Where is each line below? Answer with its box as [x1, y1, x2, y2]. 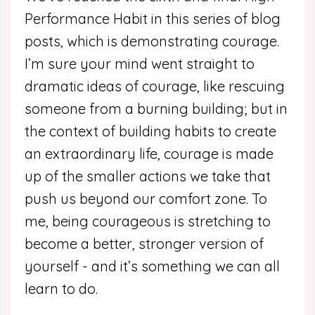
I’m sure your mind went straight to [25, 54, 255, 72]
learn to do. [25, 279, 101, 297]
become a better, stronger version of [25, 234, 264, 252]
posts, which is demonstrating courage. [25, 32, 279, 50]
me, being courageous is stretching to [25, 212, 271, 230]
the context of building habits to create [25, 122, 276, 140]
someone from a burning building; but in [25, 99, 288, 117]
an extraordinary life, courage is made [25, 144, 274, 162]
